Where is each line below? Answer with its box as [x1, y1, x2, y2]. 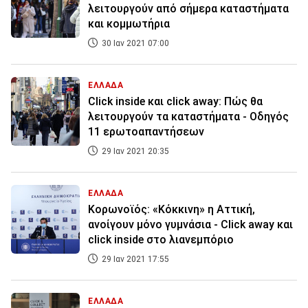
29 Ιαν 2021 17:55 [100, 254, 169, 265]
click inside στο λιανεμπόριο [88, 233, 234, 247]
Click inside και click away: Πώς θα [88, 95, 263, 109]
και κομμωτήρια [88, 17, 170, 31]
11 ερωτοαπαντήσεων [88, 125, 204, 139]
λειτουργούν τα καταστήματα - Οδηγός [88, 110, 289, 124]
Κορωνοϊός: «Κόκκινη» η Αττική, [88, 203, 255, 217]
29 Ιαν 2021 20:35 [100, 146, 169, 157]
